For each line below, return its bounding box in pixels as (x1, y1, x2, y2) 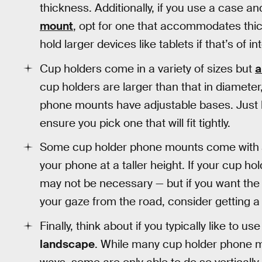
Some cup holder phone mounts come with (40, 140, 259, 155)
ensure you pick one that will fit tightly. (40, 115, 230, 130)
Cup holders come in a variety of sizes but (40, 61, 255, 76)
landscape (40, 237, 95, 252)
